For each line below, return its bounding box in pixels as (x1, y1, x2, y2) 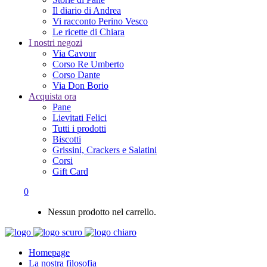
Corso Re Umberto (52, 59, 124, 69)
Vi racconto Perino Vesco (52, 16, 148, 26)
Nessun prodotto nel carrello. (48, 207, 156, 217)
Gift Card (52, 166, 88, 176)
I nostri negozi (29, 38, 82, 48)
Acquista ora (29, 91, 76, 101)
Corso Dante (52, 70, 100, 80)
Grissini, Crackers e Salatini (52, 145, 157, 155)
